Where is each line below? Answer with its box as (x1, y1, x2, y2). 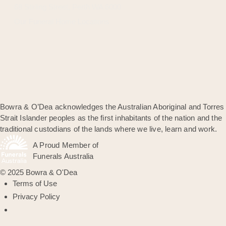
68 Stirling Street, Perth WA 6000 (14, 3, 121, 12)
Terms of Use (13, 179, 57, 188)
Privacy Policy (13, 192, 60, 201)
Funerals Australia (33, 152, 94, 161)
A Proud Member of (33, 141, 99, 150)
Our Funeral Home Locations (14, 17, 109, 26)
